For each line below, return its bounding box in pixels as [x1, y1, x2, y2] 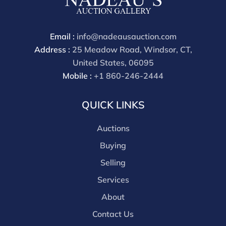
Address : [34, 44, 72, 55]
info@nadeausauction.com [76, 31, 177, 42]
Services [97, 175, 129, 185]
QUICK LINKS [81, 98, 145, 111]
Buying [100, 140, 126, 151]
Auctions [96, 123, 130, 134]
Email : [49, 31, 77, 42]
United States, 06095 [72, 58, 154, 68]
